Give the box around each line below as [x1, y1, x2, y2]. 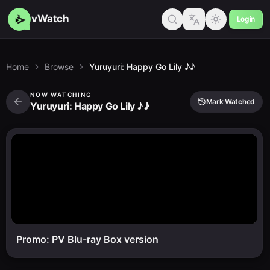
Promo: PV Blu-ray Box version [16, 233, 159, 245]
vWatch [31, 13, 69, 25]
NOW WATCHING [30, 91, 92, 98]
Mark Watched [206, 97, 255, 106]
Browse [45, 61, 74, 72]
